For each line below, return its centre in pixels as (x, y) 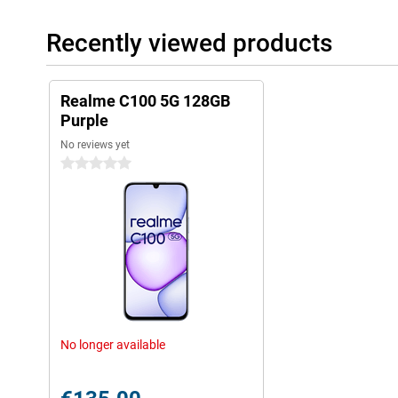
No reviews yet (95, 145)
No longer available (113, 345)
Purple (84, 120)
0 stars (80, 163)
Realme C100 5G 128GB (145, 101)
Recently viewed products (189, 43)
